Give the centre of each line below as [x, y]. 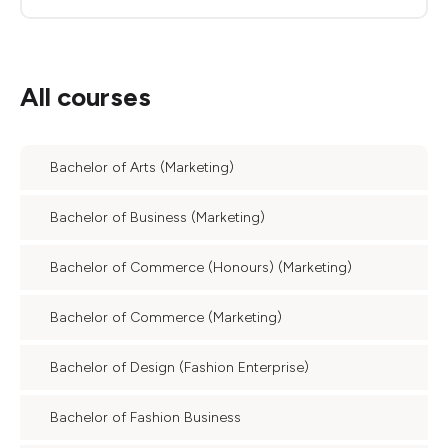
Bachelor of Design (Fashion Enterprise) [179, 367]
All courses [85, 97]
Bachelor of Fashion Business [145, 417]
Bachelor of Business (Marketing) [157, 217]
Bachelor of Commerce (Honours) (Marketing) [201, 267]
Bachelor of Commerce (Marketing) [166, 317]
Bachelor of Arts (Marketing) [142, 167]
